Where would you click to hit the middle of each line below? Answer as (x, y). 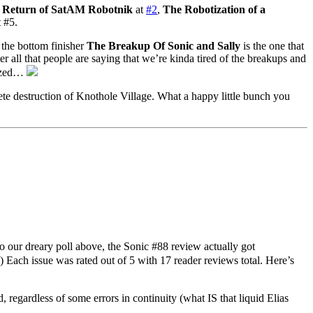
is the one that (272, 46)
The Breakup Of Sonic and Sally (163, 46)
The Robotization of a (214, 10)
